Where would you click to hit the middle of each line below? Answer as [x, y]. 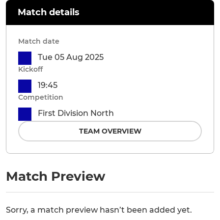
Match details [49, 12]
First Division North [76, 113]
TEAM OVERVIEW [110, 131]
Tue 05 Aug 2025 [71, 57]
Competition [41, 97]
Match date [39, 41]
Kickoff [30, 69]
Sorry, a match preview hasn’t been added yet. [99, 210]
